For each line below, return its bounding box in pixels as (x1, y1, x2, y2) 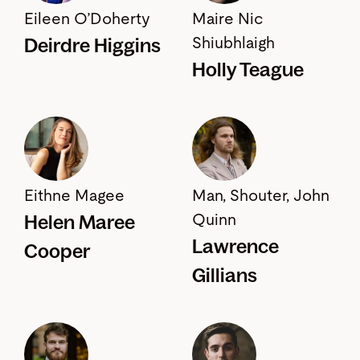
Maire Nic (192, 11, 264, 28)
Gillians (192, 264, 257, 287)
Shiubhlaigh (192, 35, 275, 52)
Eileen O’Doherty (24, 11, 150, 28)
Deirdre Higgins (24, 35, 161, 57)
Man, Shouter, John (192, 188, 329, 205)
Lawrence (192, 235, 279, 258)
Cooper (24, 240, 91, 263)
